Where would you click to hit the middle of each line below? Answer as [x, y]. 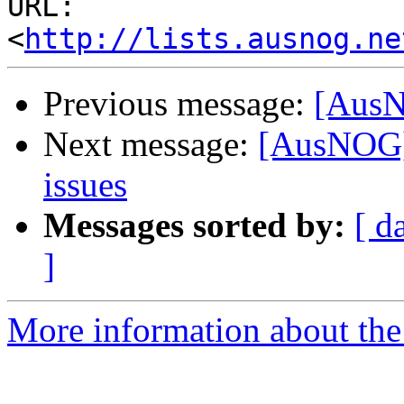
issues [85, 185]
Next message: [151, 144]
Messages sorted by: [194, 225]
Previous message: [179, 104]
